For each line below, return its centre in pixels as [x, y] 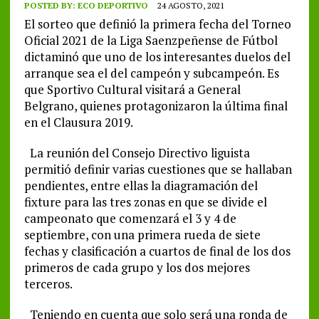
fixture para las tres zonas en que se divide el [145, 202]
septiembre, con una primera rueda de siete [142, 235]
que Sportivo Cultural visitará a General [132, 90]
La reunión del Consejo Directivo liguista [137, 153]
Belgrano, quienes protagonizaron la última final [156, 106]
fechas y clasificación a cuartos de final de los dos [157, 251]
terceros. [48, 284]
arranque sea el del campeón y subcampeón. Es [151, 73]
